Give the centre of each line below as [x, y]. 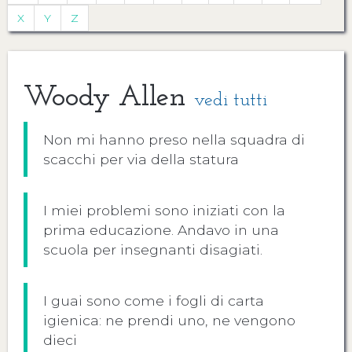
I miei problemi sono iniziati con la [164, 210]
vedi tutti [231, 101]
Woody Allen [109, 98]
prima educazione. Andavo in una [161, 230]
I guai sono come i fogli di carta [154, 301]
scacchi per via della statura [141, 159]
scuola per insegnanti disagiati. [153, 249]
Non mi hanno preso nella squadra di [174, 139]
